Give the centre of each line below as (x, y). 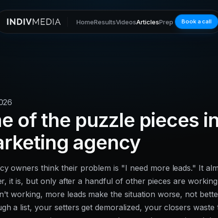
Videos (126, 22)
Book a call (197, 21)
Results (105, 22)
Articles (148, 22)
